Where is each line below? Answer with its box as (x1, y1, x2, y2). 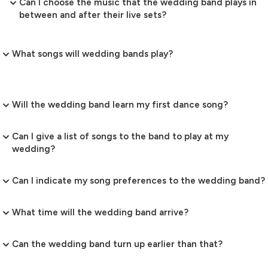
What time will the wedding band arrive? (12, 207, 188, 218)
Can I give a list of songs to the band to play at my (12, 131, 229, 142)
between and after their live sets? (19, 10, 166, 21)
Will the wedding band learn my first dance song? (12, 99, 228, 111)
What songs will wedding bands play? (12, 48, 173, 60)
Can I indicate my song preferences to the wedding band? (12, 175, 265, 187)
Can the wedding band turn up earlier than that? (12, 239, 223, 250)
